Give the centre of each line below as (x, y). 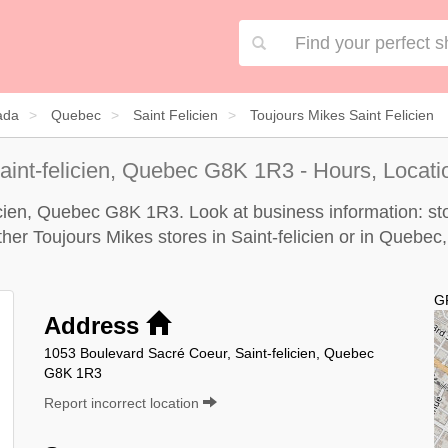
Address (95, 325)
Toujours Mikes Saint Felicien (342, 114)
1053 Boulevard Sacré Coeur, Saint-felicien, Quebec (209, 352)
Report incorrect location (123, 402)
